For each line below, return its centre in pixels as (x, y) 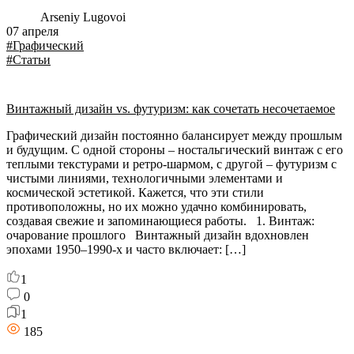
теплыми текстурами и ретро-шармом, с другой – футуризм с (171, 164)
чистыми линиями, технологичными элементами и (145, 178)
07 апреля (32, 31)
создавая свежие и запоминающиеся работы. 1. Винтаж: (160, 221)
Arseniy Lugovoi (82, 17)
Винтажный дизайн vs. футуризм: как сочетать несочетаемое (171, 109)
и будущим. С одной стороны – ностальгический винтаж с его (175, 150)
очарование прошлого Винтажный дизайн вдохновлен (158, 235)
